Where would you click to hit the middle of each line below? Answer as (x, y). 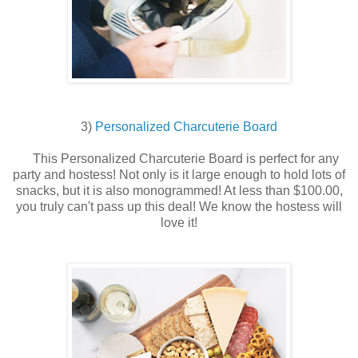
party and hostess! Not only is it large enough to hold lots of (179, 175)
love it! (179, 223)
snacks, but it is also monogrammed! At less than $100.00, (179, 191)
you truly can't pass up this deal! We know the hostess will (179, 207)
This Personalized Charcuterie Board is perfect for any (185, 159)
